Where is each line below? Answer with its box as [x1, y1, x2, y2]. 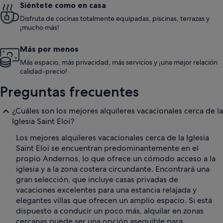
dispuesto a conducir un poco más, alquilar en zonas [16, 206, 204, 217]
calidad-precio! [20, 67, 67, 76]
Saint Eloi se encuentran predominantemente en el [16, 143, 199, 154]
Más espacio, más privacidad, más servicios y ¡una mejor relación [20, 58, 218, 67]
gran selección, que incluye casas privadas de [16, 174, 178, 185]
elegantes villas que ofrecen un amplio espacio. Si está [16, 195, 212, 206]
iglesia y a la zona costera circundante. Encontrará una [16, 164, 210, 175]
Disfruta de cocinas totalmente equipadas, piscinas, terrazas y [20, 14, 210, 23]
